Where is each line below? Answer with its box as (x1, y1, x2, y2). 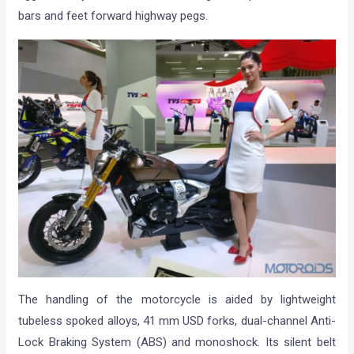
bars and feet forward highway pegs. (18, 8, 209, 23)
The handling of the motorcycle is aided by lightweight (18, 292, 336, 307)
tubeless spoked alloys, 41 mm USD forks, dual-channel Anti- (18, 314, 336, 329)
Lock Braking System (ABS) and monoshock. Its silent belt (18, 335, 336, 350)
